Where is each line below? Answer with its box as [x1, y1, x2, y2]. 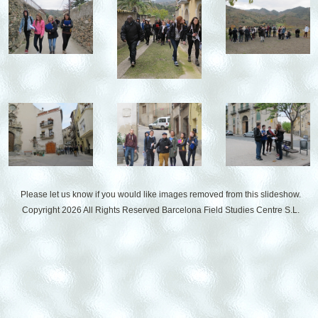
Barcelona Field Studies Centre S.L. [161, 205, 300, 215]
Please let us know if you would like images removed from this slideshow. [20, 190, 301, 199]
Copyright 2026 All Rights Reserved [21, 205, 162, 215]
